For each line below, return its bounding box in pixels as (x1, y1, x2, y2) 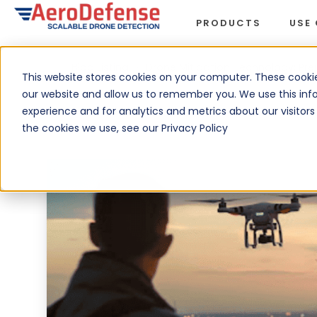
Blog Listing (71, 59, 132, 74)
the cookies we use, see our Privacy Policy (21, 121, 228, 136)
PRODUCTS (195, 16, 261, 30)
